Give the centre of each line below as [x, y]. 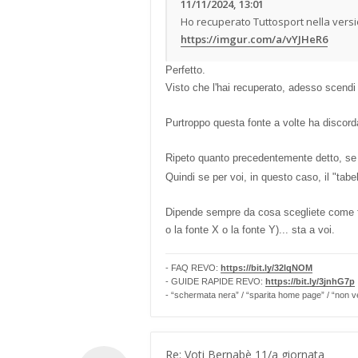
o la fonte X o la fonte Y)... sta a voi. [250, 230]
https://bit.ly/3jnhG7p [310, 281]
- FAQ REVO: [193, 268]
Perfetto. [185, 70]
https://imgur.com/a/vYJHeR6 [254, 39]
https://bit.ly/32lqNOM [267, 268]
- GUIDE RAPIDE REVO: [215, 281]
